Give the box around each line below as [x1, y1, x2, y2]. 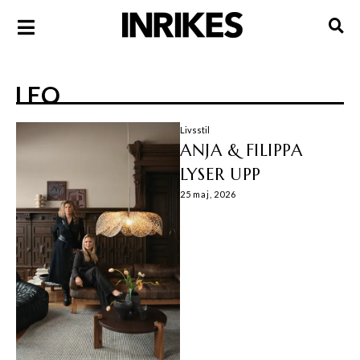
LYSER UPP [180, 164, 261, 185]
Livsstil [180, 125, 210, 135]
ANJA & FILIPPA [180, 140, 302, 161]
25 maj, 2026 [180, 189, 236, 199]
